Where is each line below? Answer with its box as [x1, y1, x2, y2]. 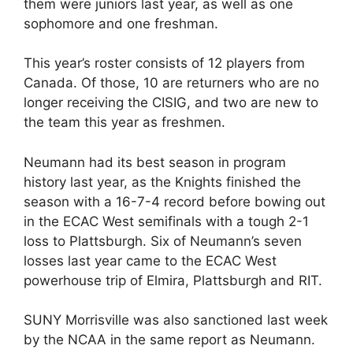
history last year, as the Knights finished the [24, 173, 301, 190]
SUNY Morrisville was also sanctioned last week [24, 312, 328, 328]
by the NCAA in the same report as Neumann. [24, 332, 315, 347]
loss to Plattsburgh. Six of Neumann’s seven [24, 232, 302, 249]
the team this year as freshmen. [24, 114, 225, 130]
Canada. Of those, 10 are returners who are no [24, 75, 319, 91]
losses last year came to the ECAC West [24, 252, 277, 269]
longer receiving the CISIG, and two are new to [24, 95, 318, 110]
